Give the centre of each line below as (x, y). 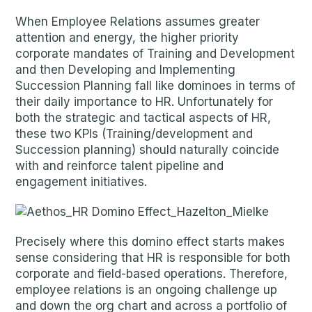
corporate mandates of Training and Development (155, 54)
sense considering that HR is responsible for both (153, 258)
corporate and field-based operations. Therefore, (152, 274)
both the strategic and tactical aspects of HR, (143, 118)
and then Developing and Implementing (126, 70)
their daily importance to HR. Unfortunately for (145, 102)
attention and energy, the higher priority (127, 38)
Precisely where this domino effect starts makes (150, 242)
